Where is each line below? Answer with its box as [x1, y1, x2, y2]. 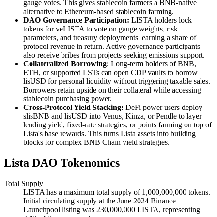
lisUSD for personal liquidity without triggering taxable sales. [23, 77, 210, 86]
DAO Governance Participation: [23, 16, 131, 25]
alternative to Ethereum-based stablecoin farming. [23, 7, 174, 16]
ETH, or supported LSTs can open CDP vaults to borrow [23, 68, 198, 77]
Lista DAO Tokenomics [4, 156, 120, 170]
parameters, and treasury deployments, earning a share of [23, 33, 196, 42]
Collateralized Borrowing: [23, 60, 111, 68]
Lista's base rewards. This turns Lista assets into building [23, 129, 196, 138]
